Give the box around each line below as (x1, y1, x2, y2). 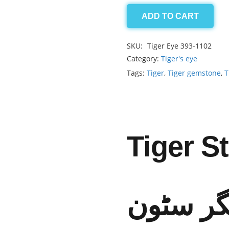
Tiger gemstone (168, 68, 221, 78)
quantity (126, 45, 158, 57)
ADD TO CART (141, 11, 199, 20)
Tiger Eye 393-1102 (147, 41, 212, 51)
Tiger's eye (161, 54, 197, 64)
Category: (127, 54, 161, 64)
